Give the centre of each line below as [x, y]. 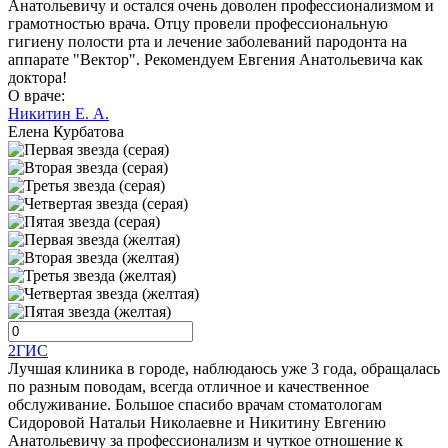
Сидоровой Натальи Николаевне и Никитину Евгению [197, 423]
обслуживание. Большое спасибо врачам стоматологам [195, 405]
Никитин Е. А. [58, 114]
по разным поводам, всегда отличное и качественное [188, 387]
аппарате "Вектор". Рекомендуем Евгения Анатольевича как [215, 60]
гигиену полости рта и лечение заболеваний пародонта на [207, 42]
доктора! [37, 78]
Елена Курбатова [66, 132]
